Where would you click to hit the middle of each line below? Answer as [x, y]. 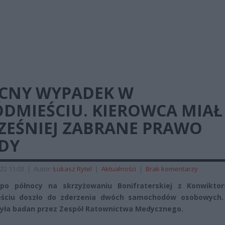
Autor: [43, 169]
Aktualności [119, 169]
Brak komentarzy [172, 169]
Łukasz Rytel [73, 169]
